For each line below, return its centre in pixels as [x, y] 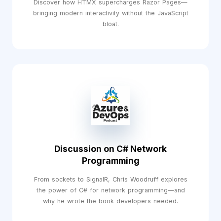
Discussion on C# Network [110, 149]
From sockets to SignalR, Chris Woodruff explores [110, 179]
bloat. [110, 24]
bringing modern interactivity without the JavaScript [110, 13]
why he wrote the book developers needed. [110, 201]
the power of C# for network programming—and [110, 190]
